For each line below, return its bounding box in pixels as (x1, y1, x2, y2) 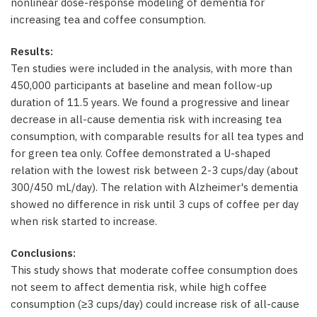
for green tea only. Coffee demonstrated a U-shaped (11, 146, 270, 160)
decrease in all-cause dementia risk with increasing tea (11, 113, 282, 126)
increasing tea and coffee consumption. (11, 13, 206, 26)
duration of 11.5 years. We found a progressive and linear (11, 96, 289, 109)
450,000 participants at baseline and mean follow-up (11, 79, 272, 92)
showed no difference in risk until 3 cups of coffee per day (11, 197, 299, 211)
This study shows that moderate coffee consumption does (11, 263, 298, 277)
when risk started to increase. (11, 214, 157, 228)
